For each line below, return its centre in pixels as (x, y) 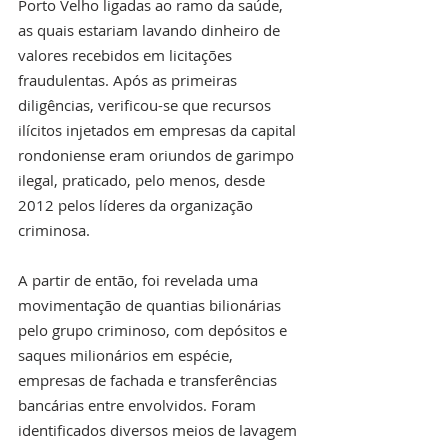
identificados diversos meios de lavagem (159, 430)
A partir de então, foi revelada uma (140, 280)
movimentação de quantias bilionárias (151, 305)
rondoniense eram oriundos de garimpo (158, 155)
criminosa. (54, 230)
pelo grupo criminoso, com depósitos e (154, 330)
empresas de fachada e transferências (149, 380)
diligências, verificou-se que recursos (146, 105)
